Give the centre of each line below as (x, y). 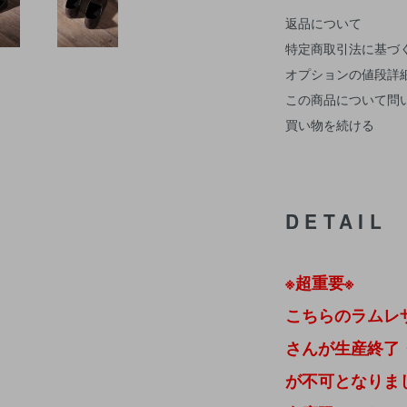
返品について (323, 22)
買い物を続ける (330, 124)
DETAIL (336, 220)
